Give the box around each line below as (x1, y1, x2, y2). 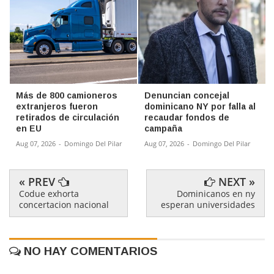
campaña (144, 123, 182, 133)
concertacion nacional (19, 198, 109, 210)
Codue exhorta (19, 187, 79, 199)
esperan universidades (161, 198, 255, 210)
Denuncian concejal (144, 90, 229, 100)
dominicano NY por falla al (144, 101, 256, 111)
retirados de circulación (16, 112, 119, 122)
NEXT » (215, 174, 255, 189)
